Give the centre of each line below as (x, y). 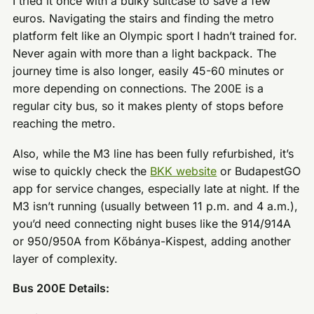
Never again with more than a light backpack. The (145, 54)
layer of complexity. (66, 258)
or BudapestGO (259, 171)
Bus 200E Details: (61, 288)
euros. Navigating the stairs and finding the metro (144, 19)
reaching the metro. (64, 124)
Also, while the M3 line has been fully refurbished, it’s (153, 153)
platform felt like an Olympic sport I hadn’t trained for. (155, 36)
